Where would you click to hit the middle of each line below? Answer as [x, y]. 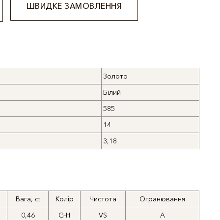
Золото [115, 76]
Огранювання [162, 199]
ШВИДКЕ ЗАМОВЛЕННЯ [74, 6]
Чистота [103, 199]
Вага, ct [28, 199]
